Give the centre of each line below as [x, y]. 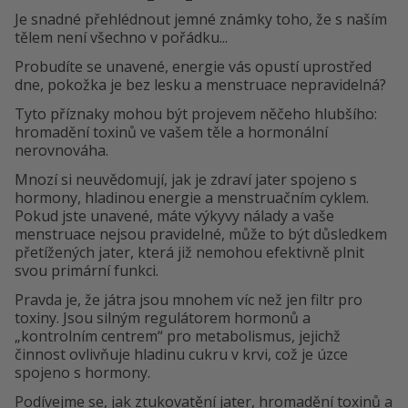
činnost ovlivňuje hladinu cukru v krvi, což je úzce [181, 355]
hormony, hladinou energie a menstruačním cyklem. [192, 198]
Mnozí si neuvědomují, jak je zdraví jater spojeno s [186, 180]
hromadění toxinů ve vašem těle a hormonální [171, 133]
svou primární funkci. [87, 271]
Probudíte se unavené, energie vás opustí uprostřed [193, 67]
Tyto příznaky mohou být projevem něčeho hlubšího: [196, 114]
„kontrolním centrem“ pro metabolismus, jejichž [178, 337]
